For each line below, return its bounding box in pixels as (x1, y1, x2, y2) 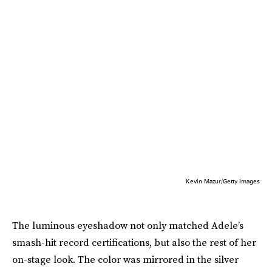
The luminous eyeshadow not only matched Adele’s (12, 218, 243, 232)
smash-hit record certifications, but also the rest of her (12, 235, 256, 249)
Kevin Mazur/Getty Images (186, 177, 260, 185)
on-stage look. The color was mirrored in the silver (12, 252, 239, 266)
